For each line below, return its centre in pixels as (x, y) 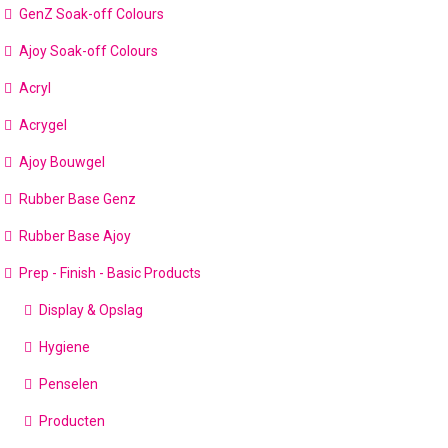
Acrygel (43, 125)
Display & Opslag (91, 310)
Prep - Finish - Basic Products (110, 273)
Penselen (69, 384)
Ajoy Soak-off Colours (89, 51)
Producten (72, 421)
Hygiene (65, 347)
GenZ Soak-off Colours (92, 14)
